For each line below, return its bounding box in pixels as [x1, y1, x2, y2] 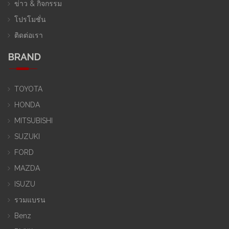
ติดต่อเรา [14, 31, 43, 40]
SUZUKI [14, 132, 40, 141]
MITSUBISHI [14, 117, 53, 125]
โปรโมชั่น [14, 15, 46, 24]
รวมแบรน [14, 196, 45, 204]
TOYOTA [14, 85, 42, 94]
